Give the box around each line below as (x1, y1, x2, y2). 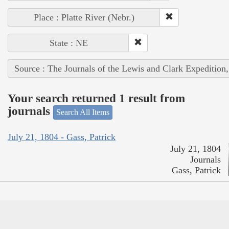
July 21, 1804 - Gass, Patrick (8, 132, 116, 143)
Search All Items (56, 107, 109, 117)
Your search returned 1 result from (8, 92, 185, 105)
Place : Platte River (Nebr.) (34, 12, 134, 22)
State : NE (49, 37, 88, 48)
